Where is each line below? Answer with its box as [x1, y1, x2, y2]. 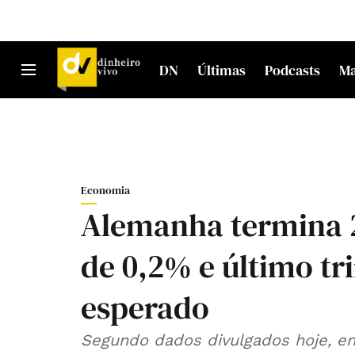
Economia [81, 182, 130, 198]
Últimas [197, 59, 246, 80]
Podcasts [265, 59, 321, 80]
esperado [81, 286, 209, 329]
